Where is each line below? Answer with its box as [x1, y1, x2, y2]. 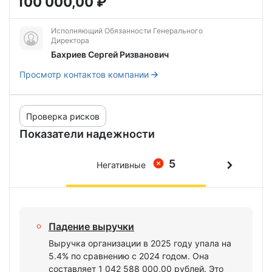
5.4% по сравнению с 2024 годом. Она [49, 251, 209, 261]
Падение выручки [49, 220, 134, 233]
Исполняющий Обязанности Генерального [51, 26, 203, 35]
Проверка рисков [26, 110, 100, 121]
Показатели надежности [19, 127, 155, 140]
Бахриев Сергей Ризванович [51, 49, 169, 59]
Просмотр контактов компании [19, 69, 149, 80]
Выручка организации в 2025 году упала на [49, 238, 231, 248]
